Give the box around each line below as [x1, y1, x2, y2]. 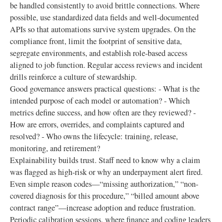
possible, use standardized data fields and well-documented [10, 12, 199, 23]
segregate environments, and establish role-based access [10, 48, 187, 58]
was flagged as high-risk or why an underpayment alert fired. [10, 166, 203, 177]
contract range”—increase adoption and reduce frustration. [10, 202, 196, 213]
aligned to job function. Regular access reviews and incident [10, 59, 203, 70]
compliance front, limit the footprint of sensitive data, [10, 36, 182, 47]
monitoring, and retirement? [10, 143, 100, 154]
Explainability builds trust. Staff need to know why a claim [10, 155, 200, 166]
